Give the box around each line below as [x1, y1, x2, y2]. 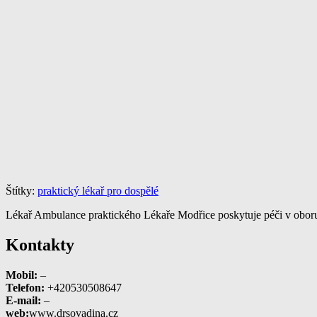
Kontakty [6, 235, 74, 254]
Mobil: [6, 268, 38, 281]
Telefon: [6, 281, 45, 294]
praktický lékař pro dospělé [38, 184, 158, 197]
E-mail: [6, 294, 41, 306]
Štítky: [6, 184, 38, 197]
